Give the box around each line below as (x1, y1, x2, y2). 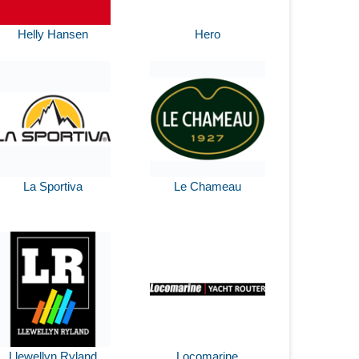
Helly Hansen (17, 27, 88, 42)
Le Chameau (173, 179, 241, 193)
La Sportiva (22, 179, 83, 193)
